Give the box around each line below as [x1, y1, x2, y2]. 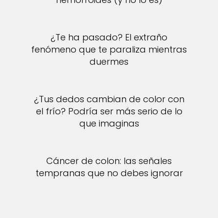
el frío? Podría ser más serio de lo [36, 105, 182, 117]
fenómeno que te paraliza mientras [31, 43, 187, 55]
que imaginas [79, 117, 139, 129]
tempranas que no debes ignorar [35, 167, 183, 179]
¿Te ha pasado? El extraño [51, 31, 167, 43]
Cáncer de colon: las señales [46, 155, 172, 167]
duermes [90, 55, 128, 68]
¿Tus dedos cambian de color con [34, 93, 184, 105]
